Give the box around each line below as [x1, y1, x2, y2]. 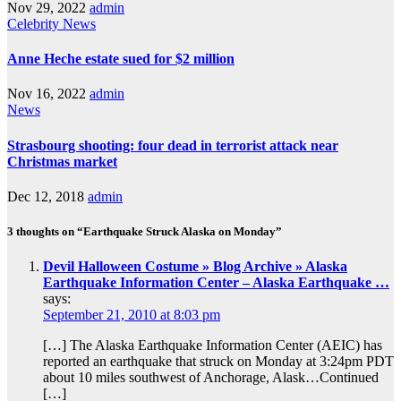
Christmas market [7, 153, 117, 169]
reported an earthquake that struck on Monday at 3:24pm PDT [43, 354, 394, 370]
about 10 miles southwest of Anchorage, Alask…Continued [43, 370, 379, 386]
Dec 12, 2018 [7, 188, 84, 204]
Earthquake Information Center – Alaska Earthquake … [43, 275, 389, 291]
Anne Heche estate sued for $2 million [7, 51, 235, 67]
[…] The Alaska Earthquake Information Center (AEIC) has [43, 337, 382, 354]
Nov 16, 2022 [7, 86, 86, 102]
